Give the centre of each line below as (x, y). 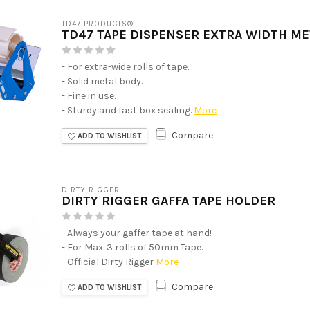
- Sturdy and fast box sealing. (127, 110)
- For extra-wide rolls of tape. (125, 66)
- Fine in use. (89, 95)
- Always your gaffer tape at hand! (137, 232)
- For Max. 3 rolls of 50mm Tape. (132, 247)
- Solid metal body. (102, 81)
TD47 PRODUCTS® (98, 24)
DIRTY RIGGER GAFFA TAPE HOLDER (168, 200)
